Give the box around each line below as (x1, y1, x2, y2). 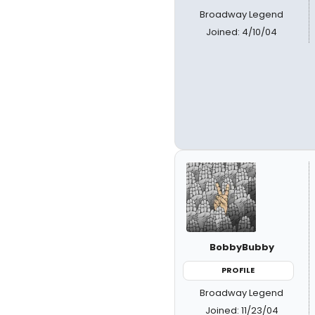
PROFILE (221, 264, 255, 276)
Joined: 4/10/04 (206, 25, 278, 39)
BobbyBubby (209, 240, 274, 254)
